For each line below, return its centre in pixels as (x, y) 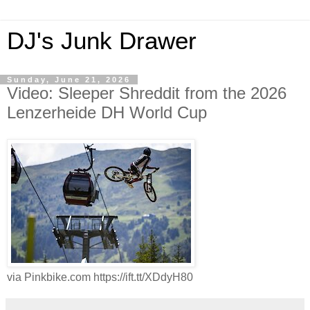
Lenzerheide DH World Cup (107, 112)
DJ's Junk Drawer (102, 41)
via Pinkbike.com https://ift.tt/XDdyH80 (100, 277)
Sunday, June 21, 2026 (69, 80)
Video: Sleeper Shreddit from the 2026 (147, 93)
